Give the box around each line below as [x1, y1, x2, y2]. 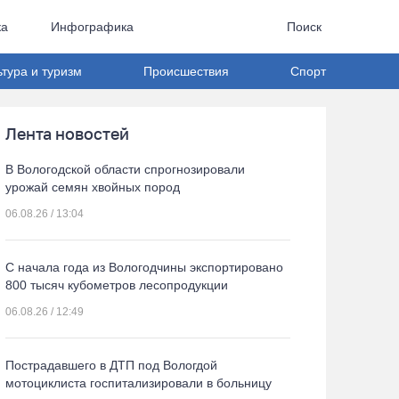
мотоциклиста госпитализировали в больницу [5, 376, 272, 390]
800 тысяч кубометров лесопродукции [5, 278, 228, 292]
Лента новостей [5, 124, 129, 143]
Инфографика [50, 20, 134, 34]
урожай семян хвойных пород [5, 180, 180, 194]
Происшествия [143, 64, 229, 78]
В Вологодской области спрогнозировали [5, 162, 245, 176]
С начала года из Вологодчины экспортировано [5, 260, 283, 274]
